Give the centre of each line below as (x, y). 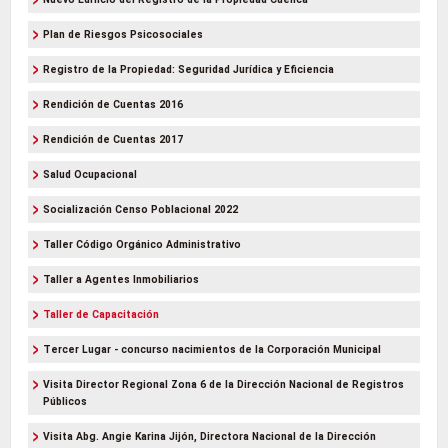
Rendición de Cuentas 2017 (113, 140)
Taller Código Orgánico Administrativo (142, 245)
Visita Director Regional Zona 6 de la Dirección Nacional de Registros (223, 385)
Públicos (65, 402)
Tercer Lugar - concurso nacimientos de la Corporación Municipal (212, 350)
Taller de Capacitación (101, 315)
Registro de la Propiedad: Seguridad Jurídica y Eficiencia (188, 70)
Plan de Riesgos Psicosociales (123, 35)
